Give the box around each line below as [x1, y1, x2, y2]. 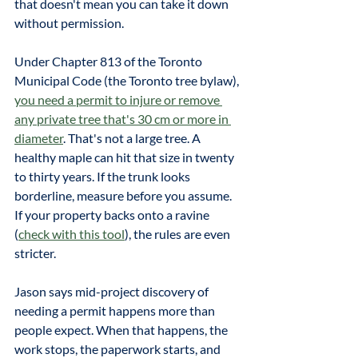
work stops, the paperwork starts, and [14, 341, 223, 356]
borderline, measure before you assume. [14, 188, 234, 203]
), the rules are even [125, 226, 233, 241]
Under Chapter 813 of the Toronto [14, 54, 205, 69]
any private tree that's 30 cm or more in [14, 111, 231, 126]
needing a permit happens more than [14, 303, 217, 318]
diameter [14, 130, 63, 145]
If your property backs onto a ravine [14, 207, 212, 222]
